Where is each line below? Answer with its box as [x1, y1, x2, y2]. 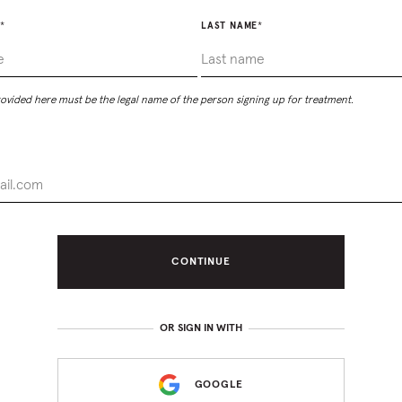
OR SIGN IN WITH [160, 323, 242, 335]
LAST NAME [201, 21, 258, 31]
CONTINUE [171, 256, 231, 267]
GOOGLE [194, 379, 243, 390]
